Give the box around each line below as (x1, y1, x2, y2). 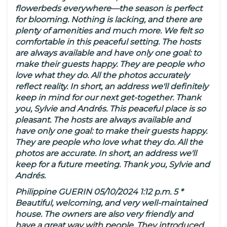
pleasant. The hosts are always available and (15, 115, 191, 125)
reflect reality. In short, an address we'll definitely (15, 82, 208, 92)
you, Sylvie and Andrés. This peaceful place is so (15, 104, 206, 114)
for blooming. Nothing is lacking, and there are (15, 15, 202, 25)
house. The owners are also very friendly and (15, 209, 193, 219)
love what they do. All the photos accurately (15, 70, 190, 81)
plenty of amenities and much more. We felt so (15, 26, 203, 36)
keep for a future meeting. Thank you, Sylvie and (15, 160, 210, 170)
